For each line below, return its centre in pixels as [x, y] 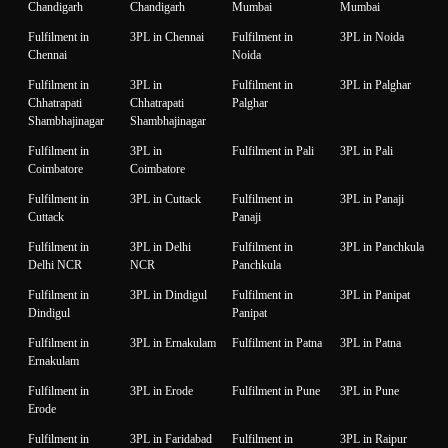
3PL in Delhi [160, 246]
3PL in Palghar [375, 84]
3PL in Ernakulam [173, 342]
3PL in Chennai [167, 36]
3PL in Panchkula [382, 246]
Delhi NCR [55, 264]
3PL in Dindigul [168, 294]
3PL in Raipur [373, 438]
